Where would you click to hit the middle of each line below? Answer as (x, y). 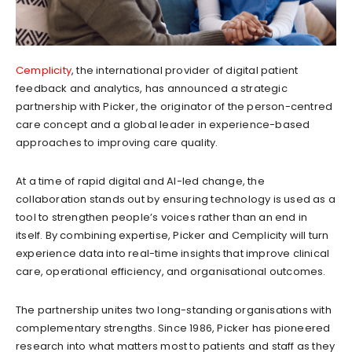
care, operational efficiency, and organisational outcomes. (171, 271)
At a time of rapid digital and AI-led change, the (140, 181)
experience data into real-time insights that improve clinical (173, 253)
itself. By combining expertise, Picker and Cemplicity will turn (172, 235)
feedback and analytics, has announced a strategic (152, 88)
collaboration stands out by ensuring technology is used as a (176, 199)
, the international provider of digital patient (185, 70)
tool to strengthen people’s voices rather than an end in (162, 217)
